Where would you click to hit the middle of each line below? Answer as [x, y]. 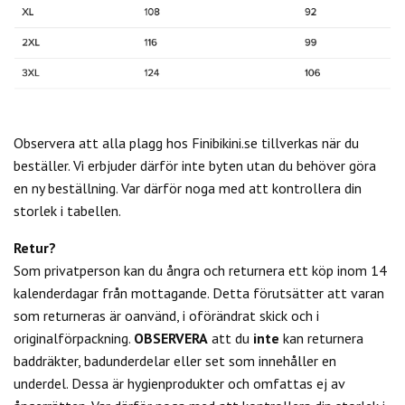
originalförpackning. [74, 338]
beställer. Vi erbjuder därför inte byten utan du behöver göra [195, 165]
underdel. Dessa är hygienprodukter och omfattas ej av [179, 383]
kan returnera [321, 338]
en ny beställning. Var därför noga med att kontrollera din [188, 188]
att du [231, 338]
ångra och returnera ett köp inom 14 [275, 270]
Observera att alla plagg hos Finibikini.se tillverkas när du [186, 142]
